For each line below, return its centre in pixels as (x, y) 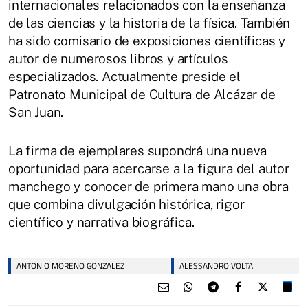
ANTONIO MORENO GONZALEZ (70, 266)
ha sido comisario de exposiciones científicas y (147, 41)
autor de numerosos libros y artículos (118, 59)
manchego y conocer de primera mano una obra (148, 187)
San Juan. (36, 112)
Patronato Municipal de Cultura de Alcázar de (142, 95)
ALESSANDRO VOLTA (216, 266)
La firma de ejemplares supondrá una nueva (138, 151)
